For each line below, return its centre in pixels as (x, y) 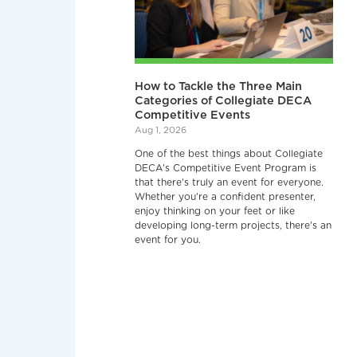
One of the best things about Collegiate (229, 153)
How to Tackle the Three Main (219, 86)
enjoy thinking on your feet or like (215, 211)
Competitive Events (193, 115)
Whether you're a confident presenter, (226, 196)
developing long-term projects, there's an (233, 225)
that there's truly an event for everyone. (229, 182)
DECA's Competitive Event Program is (226, 168)
